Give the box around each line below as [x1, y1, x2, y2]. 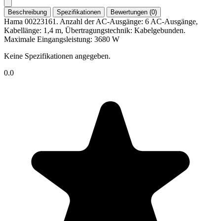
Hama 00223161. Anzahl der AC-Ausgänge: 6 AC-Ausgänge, [4, 17, 198, 26]
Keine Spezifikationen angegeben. [4, 51, 110, 60]
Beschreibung [8, 8, 47, 16]
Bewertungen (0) [110, 8, 157, 16]
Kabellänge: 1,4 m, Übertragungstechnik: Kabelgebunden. [4, 26, 185, 35]
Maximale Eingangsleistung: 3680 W [4, 35, 119, 43]
